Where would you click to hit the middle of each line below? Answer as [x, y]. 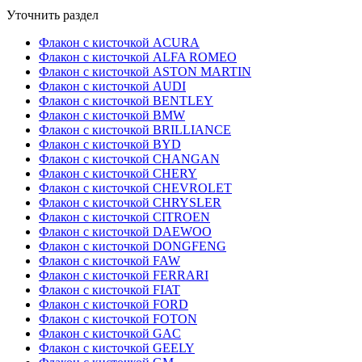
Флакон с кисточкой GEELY [117, 348]
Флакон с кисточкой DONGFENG [133, 246]
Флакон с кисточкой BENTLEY [126, 101]
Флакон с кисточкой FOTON [118, 319]
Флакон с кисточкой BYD [110, 145]
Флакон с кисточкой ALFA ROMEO [138, 57]
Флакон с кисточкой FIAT [109, 290]
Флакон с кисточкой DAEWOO [125, 232]
